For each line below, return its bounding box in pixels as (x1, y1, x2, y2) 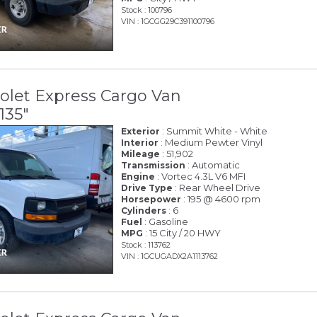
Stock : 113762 (121, 239, 171, 250)
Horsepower (121, 193, 182, 204)
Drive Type (121, 182, 173, 193)
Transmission (121, 159, 186, 171)
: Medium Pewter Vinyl (158, 136, 263, 148)
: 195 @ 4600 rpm (181, 192, 261, 204)
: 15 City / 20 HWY (143, 226, 221, 238)
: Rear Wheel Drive (173, 181, 261, 193)
